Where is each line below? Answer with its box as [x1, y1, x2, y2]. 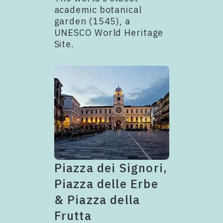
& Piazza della [54, 191, 140, 208]
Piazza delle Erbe [54, 175, 158, 192]
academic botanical [54, 3, 142, 15]
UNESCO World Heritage [54, 26, 164, 38]
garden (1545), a [54, 15, 130, 27]
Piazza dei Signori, [54, 159, 168, 176]
